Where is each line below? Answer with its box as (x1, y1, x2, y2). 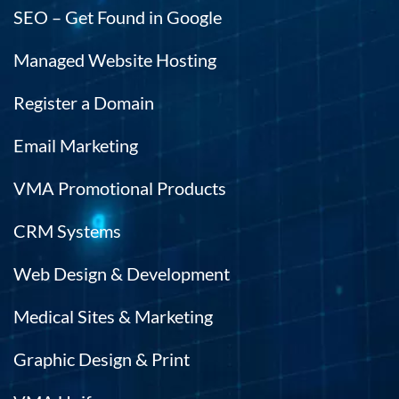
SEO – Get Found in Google (13, 5, 222, 28)
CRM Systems (13, 219, 121, 241)
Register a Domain (13, 91, 154, 113)
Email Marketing (13, 134, 138, 156)
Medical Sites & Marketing (13, 305, 213, 327)
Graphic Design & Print (13, 347, 190, 370)
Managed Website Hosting (13, 48, 216, 70)
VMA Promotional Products (13, 176, 226, 199)
